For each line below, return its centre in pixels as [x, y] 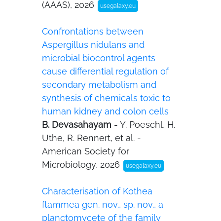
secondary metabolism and [99, 85]
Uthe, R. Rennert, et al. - [92, 138]
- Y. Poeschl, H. [145, 125]
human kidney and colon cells [105, 111]
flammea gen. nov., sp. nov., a [103, 204]
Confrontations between [93, 31]
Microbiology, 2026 [82, 165]
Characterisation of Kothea [97, 191]
